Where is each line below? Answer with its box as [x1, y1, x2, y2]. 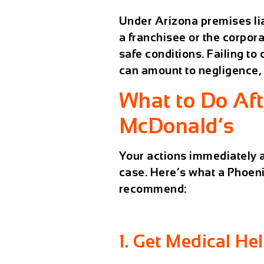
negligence [198, 64, 259, 77]
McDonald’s [118, 113, 235, 138]
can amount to [118, 64, 199, 77]
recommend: [118, 182, 187, 195]
